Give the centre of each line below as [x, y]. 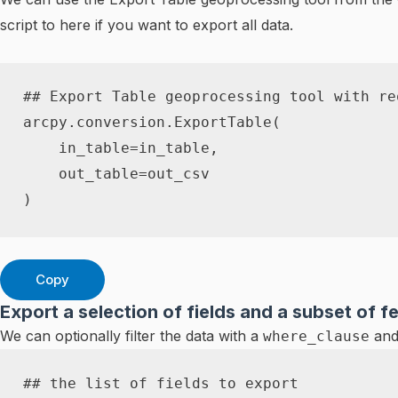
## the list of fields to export [160, 384]
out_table [80, 174]
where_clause [316, 337]
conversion [120, 123]
